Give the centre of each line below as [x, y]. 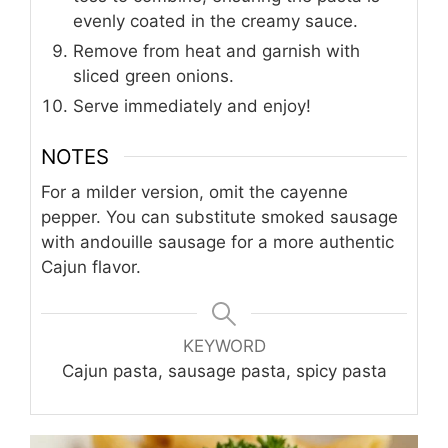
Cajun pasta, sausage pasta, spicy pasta [224, 370]
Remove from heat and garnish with [216, 51]
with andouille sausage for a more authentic [217, 241]
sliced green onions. [153, 76]
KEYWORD [224, 345]
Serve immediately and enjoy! [192, 106]
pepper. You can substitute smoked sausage [219, 216]
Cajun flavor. [91, 266]
